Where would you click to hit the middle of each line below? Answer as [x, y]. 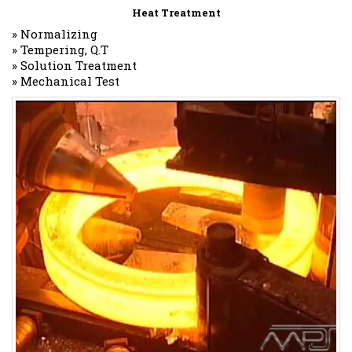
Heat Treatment [176, 13]
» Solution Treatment [74, 66]
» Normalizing [55, 34]
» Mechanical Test [66, 81]
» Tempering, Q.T [60, 50]
